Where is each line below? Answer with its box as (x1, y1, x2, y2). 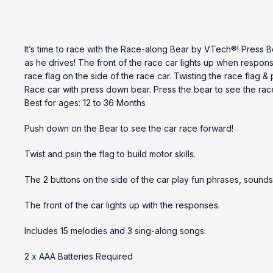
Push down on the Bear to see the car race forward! (24, 123, 233, 133)
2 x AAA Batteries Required (24, 251, 133, 261)
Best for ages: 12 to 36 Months (24, 97, 146, 108)
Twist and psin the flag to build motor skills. (24, 149, 196, 159)
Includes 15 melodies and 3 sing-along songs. (24, 225, 206, 236)
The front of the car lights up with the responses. (24, 200, 220, 210)
